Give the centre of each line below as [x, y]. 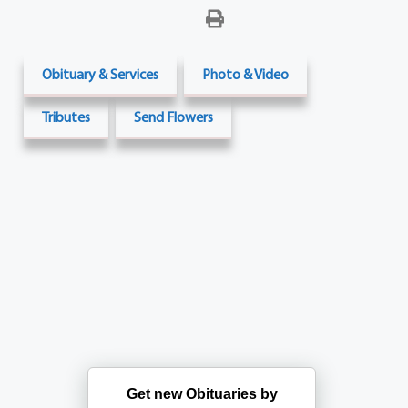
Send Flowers [174, 116]
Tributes [66, 116]
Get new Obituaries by [202, 393]
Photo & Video [246, 73]
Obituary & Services [101, 73]
